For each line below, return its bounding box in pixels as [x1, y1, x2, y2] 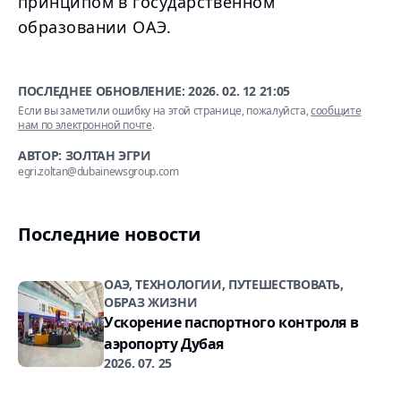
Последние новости [18, 222, 200, 246]
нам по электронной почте [18, 117, 152, 132]
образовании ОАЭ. [18, 16, 172, 38]
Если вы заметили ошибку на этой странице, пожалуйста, [18, 103, 309, 118]
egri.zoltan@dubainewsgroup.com [18, 164, 179, 179]
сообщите [311, 103, 362, 118]
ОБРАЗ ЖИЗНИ [104, 294, 198, 311]
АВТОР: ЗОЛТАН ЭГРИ [18, 147, 151, 164]
